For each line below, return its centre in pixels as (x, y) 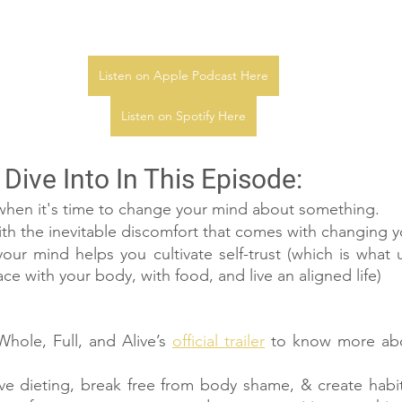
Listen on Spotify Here (183, 116)
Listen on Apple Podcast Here (183, 75)
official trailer (218, 341)
